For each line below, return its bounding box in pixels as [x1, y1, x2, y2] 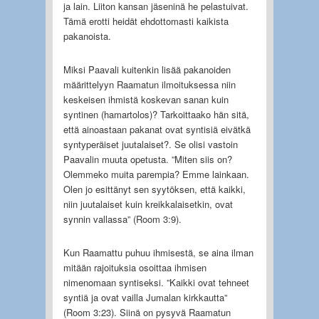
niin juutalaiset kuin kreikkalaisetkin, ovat [63, 197, 233, 211]
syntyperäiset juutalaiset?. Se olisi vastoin [63, 137, 238, 151]
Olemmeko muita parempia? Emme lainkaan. [63, 167, 249, 181]
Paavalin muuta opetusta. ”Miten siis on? [63, 152, 232, 166]
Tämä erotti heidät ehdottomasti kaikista [63, 14, 229, 28]
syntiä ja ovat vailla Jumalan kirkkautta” [63, 290, 227, 304]
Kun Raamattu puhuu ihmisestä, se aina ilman [63, 245, 253, 259]
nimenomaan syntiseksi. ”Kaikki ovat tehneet [63, 275, 249, 289]
